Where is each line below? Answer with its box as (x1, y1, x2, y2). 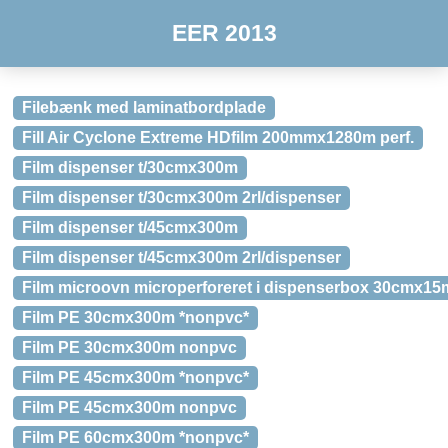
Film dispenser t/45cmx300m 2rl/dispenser (22, 249, 341, 266)
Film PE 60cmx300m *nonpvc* (22, 429, 249, 446)
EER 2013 (171, 20, 277, 46)
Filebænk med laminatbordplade (22, 99, 266, 116)
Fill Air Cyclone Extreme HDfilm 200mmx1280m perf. (22, 129, 414, 146)
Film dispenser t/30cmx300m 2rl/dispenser (22, 189, 341, 206)
